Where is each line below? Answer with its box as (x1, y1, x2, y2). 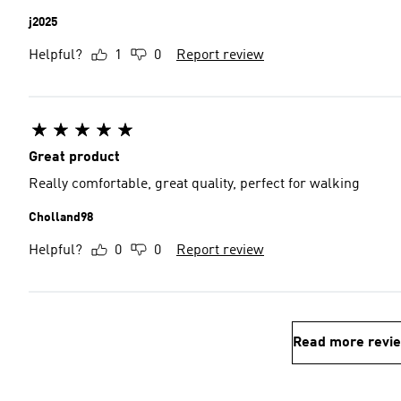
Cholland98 (29, 211, 93, 224)
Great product (29, 150, 120, 165)
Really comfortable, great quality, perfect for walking (29, 177, 360, 192)
